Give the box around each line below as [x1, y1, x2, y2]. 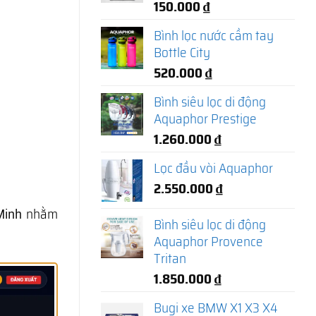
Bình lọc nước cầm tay [154, 24, 274, 46]
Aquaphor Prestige [154, 107, 257, 129]
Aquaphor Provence [154, 230, 263, 252]
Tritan [154, 247, 186, 269]
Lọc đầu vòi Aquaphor [154, 157, 273, 178]
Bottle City [154, 41, 210, 63]
